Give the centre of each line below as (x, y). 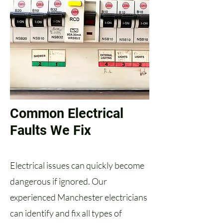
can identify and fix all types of (66, 213)
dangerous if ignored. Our (58, 181)
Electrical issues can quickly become (77, 165)
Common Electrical (67, 113)
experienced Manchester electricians (79, 197)
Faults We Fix (51, 130)
